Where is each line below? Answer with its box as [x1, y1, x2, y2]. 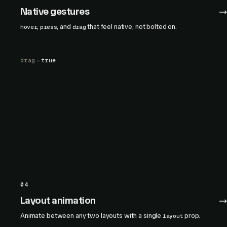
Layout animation [20, 195, 96, 206]
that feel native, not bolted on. [86, 23, 177, 30]
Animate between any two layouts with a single [20, 212, 163, 219]
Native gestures [20, 6, 90, 17]
